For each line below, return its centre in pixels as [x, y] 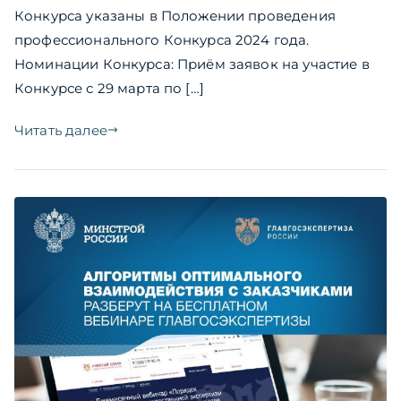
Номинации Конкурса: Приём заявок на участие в [192, 64]
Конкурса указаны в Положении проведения [175, 15]
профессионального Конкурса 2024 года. [162, 39]
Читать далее [61, 130]
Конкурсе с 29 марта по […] [109, 88]
